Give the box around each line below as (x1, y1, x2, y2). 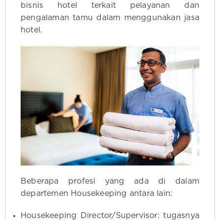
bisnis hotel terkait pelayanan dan (21, 1, 199, 9)
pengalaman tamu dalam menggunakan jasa (21, 13, 199, 22)
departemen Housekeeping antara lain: (21, 189, 173, 197)
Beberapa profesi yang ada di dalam (21, 177, 199, 185)
